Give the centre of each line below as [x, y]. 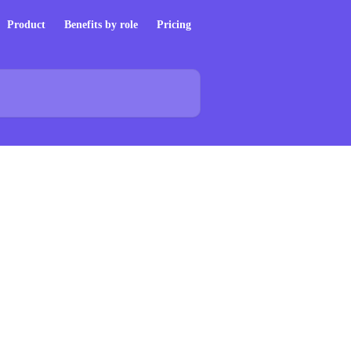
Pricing [174, 25]
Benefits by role [101, 25]
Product [26, 25]
